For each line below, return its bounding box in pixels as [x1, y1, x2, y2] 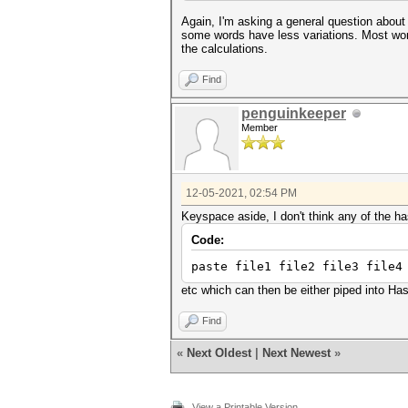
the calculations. [181, 42, 268, 56]
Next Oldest [187, 346, 251, 360]
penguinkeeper [241, 106, 346, 121]
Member [241, 122, 278, 133]
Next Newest [262, 346, 331, 360]
